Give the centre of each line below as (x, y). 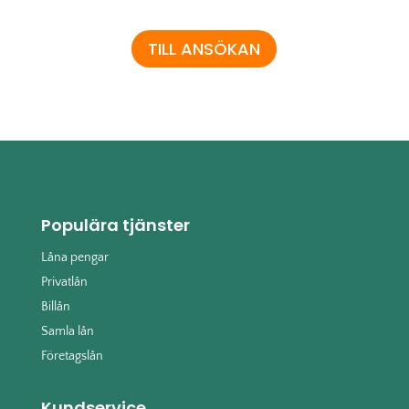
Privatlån (64, 282)
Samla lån (67, 331)
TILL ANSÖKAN (204, 48)
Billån (55, 306)
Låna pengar (74, 257)
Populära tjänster (115, 225)
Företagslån (72, 356)
